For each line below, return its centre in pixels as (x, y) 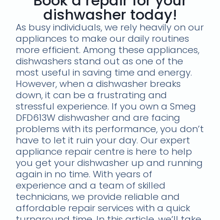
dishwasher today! (110, 14)
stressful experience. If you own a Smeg (106, 106)
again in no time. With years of (84, 174)
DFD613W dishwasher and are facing (98, 117)
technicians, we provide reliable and (98, 196)
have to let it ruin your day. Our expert (103, 140)
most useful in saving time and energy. (104, 72)
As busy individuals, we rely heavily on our (110, 27)
